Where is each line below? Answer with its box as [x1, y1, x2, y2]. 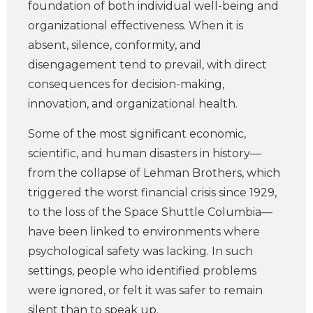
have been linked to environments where [28, 225, 260, 238]
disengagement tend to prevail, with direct [28, 58, 267, 71]
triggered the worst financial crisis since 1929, [28, 186, 277, 199]
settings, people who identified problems [28, 264, 256, 277]
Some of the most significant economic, [28, 127, 246, 140]
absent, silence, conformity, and [28, 38, 201, 52]
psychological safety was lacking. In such [28, 245, 253, 258]
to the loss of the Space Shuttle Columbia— [28, 205, 272, 219]
